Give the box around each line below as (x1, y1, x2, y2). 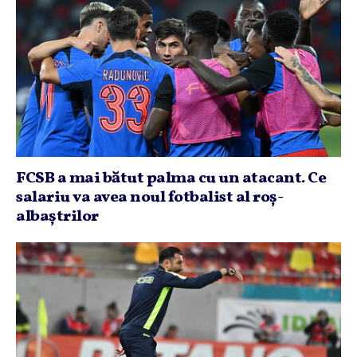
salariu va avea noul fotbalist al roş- (16, 186, 283, 209)
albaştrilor (16, 206, 99, 228)
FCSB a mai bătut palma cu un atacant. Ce (16, 167, 326, 190)
